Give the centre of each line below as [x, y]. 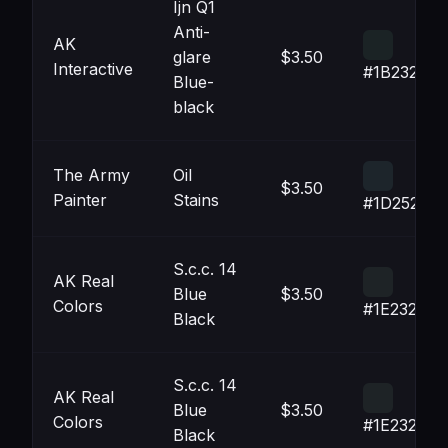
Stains [196, 200]
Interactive [93, 69]
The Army [91, 175]
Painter [80, 200]
